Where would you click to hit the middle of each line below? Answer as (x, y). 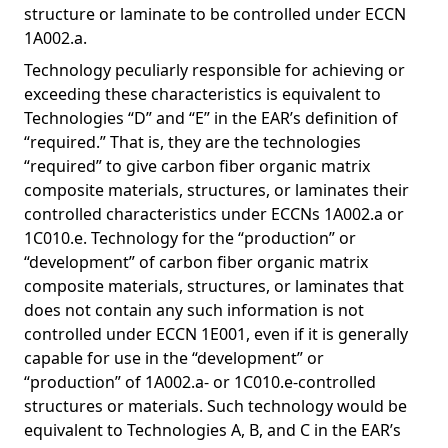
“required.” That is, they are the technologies (192, 142)
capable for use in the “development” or (174, 358)
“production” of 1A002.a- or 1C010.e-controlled (200, 382)
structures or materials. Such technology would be (215, 406)
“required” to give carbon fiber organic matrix (197, 166)
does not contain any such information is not (194, 310)
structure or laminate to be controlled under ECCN (215, 14)
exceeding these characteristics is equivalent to (202, 94)
